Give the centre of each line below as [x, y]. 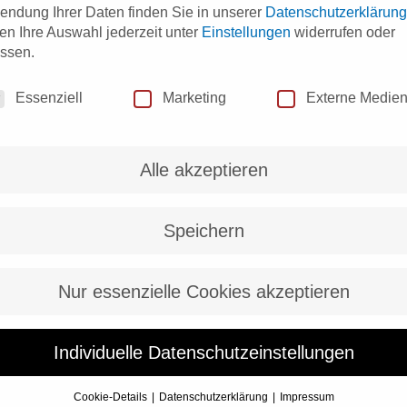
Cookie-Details [111, 397]
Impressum [307, 397]
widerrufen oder [343, 33]
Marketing [194, 98]
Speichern [203, 231]
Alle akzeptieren [203, 170]
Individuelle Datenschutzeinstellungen [203, 353]
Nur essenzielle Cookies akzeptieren [203, 292]
